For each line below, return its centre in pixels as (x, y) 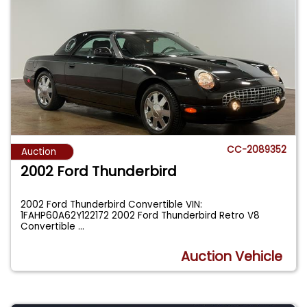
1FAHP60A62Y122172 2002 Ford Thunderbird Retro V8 (140, 216)
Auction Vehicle (232, 256)
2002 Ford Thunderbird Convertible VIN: (112, 205)
